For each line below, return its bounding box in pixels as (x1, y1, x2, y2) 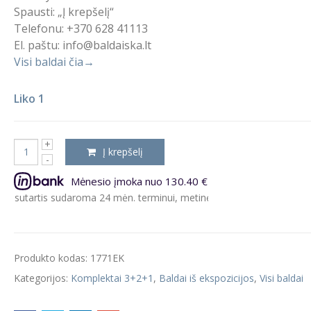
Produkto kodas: (14, 251, 91, 264)
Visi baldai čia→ (14, 54, 95, 69)
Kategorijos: (14, 271, 72, 285)
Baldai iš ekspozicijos (159, 271, 255, 285)
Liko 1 (14, 90, 45, 106)
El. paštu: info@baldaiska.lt (14, 37, 152, 53)
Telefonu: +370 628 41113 (14, 21, 149, 36)
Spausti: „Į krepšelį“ (14, 4, 115, 19)
